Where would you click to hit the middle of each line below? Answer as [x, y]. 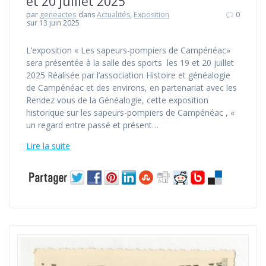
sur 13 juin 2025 [53, 23]
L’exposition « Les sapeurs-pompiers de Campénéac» [128, 50]
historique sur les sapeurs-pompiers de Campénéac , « [130, 113]
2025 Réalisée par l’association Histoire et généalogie [128, 75]
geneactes [58, 15]
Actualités [114, 15]
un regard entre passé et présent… [92, 125]
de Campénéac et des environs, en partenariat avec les [132, 88]
